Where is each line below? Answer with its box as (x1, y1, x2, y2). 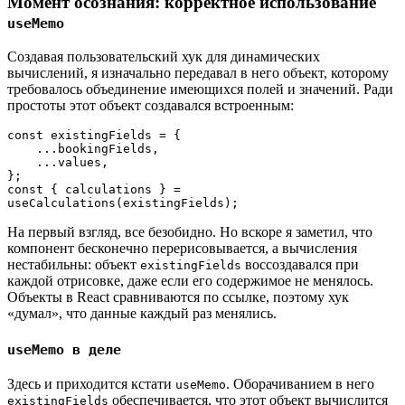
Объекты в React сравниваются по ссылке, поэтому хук (7, 289, 349, 306)
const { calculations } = (7, 183, 181, 197)
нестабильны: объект (7, 257, 140, 273)
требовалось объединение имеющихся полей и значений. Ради (7, 81, 393, 98)
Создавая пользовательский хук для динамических (7, 49, 320, 65)
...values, (36, 155, 108, 170)
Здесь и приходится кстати (7, 375, 175, 391)
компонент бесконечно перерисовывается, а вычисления (7, 240, 357, 257)
